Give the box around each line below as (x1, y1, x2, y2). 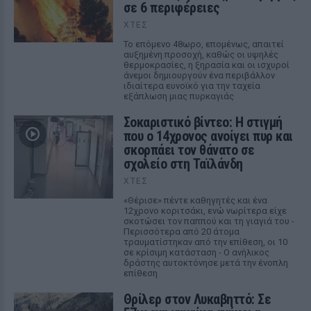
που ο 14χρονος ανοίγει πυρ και (123, 128, 293, 144)
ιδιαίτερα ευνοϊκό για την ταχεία (123, 81, 260, 91)
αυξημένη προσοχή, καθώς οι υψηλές (123, 49, 278, 60)
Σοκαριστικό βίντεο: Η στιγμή (123, 114, 283, 131)
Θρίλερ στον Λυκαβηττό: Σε (123, 291, 271, 308)
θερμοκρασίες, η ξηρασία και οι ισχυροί (123, 60, 289, 70)
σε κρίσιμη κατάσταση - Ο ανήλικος (123, 247, 269, 258)
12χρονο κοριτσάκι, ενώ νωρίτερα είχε (123, 205, 287, 216)
